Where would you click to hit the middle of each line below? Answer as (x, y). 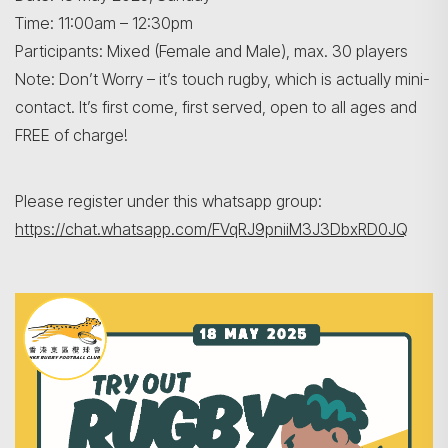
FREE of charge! (71, 135)
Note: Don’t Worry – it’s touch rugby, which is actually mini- (222, 79)
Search (384, 179)
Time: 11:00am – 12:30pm (104, 23)
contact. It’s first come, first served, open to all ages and (216, 107)
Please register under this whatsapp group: (168, 201)
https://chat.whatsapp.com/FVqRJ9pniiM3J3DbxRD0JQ (211, 229)
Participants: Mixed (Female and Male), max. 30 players (211, 51)
